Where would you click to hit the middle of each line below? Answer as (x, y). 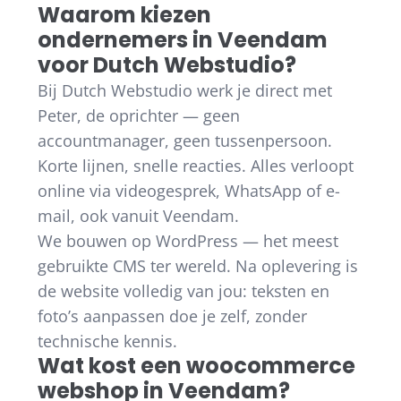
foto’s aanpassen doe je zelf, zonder (172, 316)
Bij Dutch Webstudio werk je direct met (185, 90)
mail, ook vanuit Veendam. (138, 215)
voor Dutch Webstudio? (167, 64)
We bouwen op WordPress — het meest (188, 240)
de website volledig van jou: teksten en (183, 290)
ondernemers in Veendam (183, 39)
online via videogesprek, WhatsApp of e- (189, 190)
